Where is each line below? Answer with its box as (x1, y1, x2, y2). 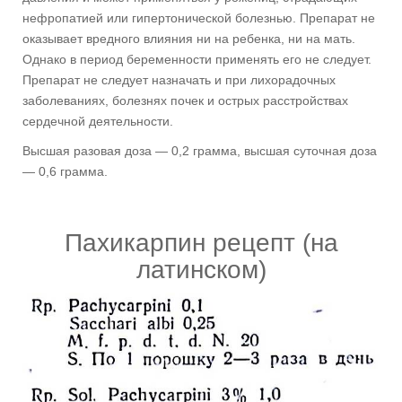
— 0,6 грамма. (22, 163, 108, 179)
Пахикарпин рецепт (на (64, 228, 338, 257)
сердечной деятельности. (22, 113, 173, 128)
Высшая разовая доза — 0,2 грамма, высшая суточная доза (22, 143, 377, 158)
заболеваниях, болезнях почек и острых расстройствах (22, 92, 348, 108)
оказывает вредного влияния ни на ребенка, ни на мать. (22, 31, 355, 46)
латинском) (135, 255, 267, 284)
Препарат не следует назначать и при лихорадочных (22, 72, 336, 87)
